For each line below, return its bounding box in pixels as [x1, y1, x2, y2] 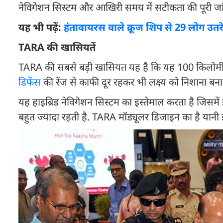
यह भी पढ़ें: [18, 20, 64, 34]
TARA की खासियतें [18, 40, 96, 54]
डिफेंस [18, 75, 41, 89]
